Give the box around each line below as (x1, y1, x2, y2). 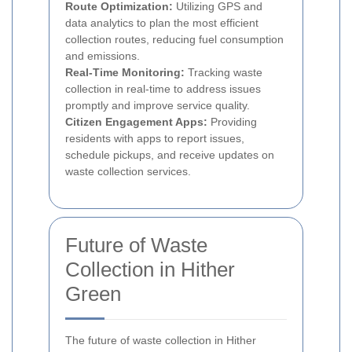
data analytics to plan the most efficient (65, 16, 258, 30)
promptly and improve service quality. (65, 99, 250, 112)
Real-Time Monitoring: (65, 66, 185, 79)
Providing (207, 115, 257, 129)
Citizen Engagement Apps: (65, 115, 207, 129)
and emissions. (65, 49, 140, 63)
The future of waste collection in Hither (65, 334, 256, 347)
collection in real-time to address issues (65, 82, 261, 96)
